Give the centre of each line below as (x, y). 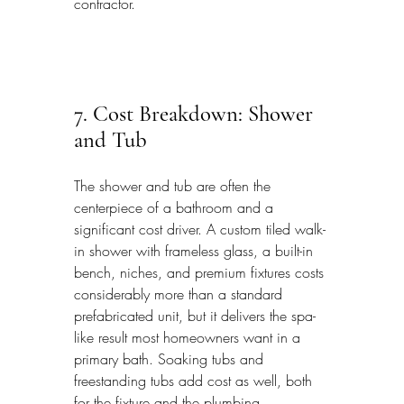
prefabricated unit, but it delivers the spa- (195, 316)
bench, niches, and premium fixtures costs (201, 273)
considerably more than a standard (180, 294)
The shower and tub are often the (174, 186)
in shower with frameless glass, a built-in (196, 251)
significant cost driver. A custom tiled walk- (200, 230)
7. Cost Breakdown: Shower (196, 113)
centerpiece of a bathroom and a (176, 208)
